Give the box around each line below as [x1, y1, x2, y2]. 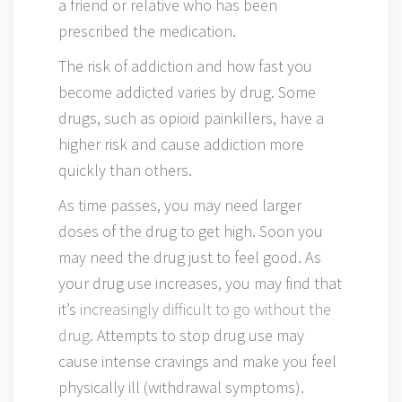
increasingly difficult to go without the [80, 299, 331, 319]
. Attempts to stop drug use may [90, 325, 304, 345]
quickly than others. [58, 160, 192, 180]
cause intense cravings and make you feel [58, 351, 336, 371]
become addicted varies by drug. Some [58, 82, 316, 102]
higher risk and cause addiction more [58, 134, 304, 154]
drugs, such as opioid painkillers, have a [58, 108, 324, 128]
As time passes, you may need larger [58, 195, 301, 215]
